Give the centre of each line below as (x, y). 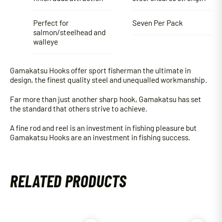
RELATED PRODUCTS (68, 181)
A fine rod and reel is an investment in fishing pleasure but (103, 128)
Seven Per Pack (158, 22)
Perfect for (51, 22)
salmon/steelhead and (69, 32)
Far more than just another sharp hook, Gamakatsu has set (106, 99)
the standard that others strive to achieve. (79, 109)
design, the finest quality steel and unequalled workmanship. (109, 80)
